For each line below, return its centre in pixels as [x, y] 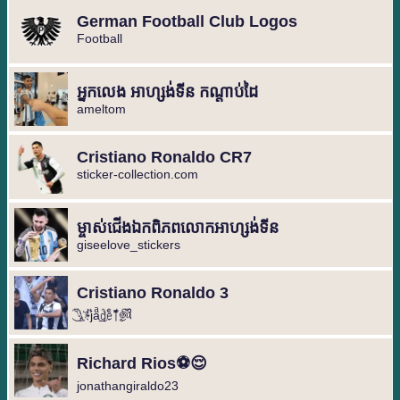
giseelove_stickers [128, 245]
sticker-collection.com [137, 175]
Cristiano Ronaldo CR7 [164, 158]
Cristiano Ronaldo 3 [152, 293]
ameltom [101, 109]
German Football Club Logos [187, 22]
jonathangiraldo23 [127, 386]
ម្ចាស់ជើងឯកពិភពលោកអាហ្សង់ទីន [177, 228]
